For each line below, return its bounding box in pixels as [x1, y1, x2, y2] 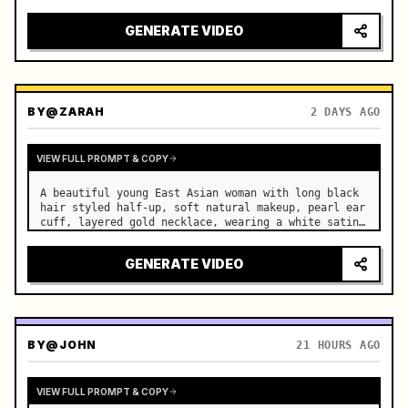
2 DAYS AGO [310, 106, 381, 118]
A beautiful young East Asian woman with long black [40, 187, 359, 199]
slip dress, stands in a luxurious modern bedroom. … [40, 230, 365, 243]
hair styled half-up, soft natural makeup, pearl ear [40, 201, 365, 214]
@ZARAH [46, 105, 105, 118]
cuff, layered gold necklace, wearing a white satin [40, 216, 359, 229]
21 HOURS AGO [296, 339, 381, 352]
